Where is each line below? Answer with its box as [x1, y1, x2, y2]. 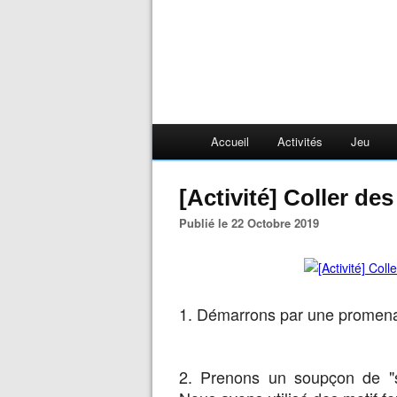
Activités [277, 133, 323, 150]
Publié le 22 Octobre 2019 [187, 214, 319, 231]
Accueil [211, 133, 249, 150]
